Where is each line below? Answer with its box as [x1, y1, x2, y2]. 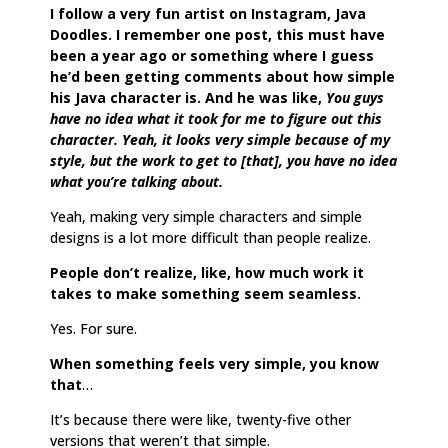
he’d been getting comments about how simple [50, 66, 395, 86]
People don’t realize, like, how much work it [50, 262, 364, 282]
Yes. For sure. [50, 318, 137, 338]
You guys [326, 87, 384, 107]
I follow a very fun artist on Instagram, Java [50, 3, 366, 23]
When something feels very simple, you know [50, 353, 379, 373]
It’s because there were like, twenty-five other [50, 409, 351, 429]
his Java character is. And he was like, [50, 87, 326, 107]
